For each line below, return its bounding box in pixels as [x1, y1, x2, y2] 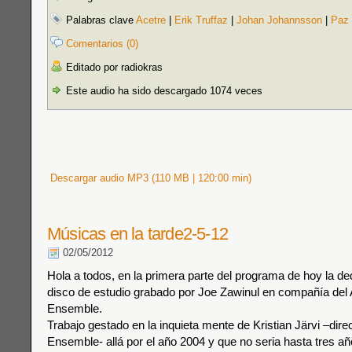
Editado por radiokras [63, 61, 163, 73]
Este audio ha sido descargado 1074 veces [63, 85, 262, 97]
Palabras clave [63, 14, 136, 26]
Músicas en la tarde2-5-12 [47, 224, 228, 244]
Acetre [136, 14, 166, 26]
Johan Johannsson [236, 14, 322, 26]
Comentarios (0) [66, 38, 138, 49]
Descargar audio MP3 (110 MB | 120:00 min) [47, 172, 251, 184]
